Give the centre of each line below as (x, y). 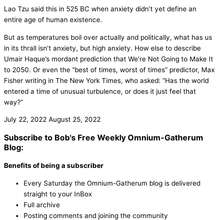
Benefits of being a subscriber (54, 166)
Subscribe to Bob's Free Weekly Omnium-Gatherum (104, 138)
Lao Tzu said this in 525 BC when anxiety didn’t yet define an (100, 9)
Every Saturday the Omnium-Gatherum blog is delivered (112, 183)
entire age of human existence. (53, 19)
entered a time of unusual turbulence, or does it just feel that (100, 91)
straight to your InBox (58, 194)
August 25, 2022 (75, 120)
